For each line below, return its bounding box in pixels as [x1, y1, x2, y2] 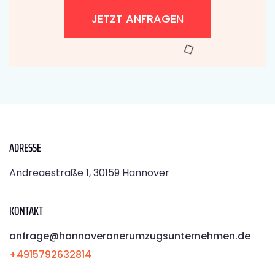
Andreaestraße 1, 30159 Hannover [9, 166, 169, 180]
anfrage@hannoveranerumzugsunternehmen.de [9, 229, 250, 244]
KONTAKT [9, 201, 43, 221]
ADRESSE [9, 137, 41, 158]
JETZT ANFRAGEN [91, 11, 184, 27]
